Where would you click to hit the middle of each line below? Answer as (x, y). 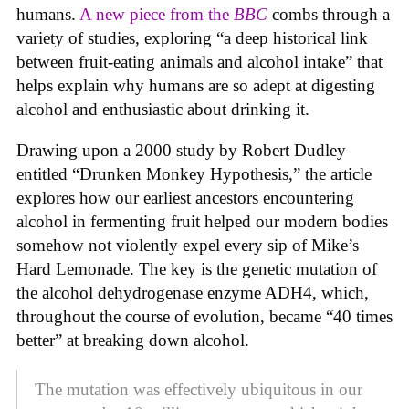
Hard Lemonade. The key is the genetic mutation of (197, 268)
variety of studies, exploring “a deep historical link (192, 38)
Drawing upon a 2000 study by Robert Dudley (181, 150)
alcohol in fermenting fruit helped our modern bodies (202, 221)
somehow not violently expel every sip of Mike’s (188, 245)
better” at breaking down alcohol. (133, 340)
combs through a (329, 15)
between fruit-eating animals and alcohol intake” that (199, 62)
